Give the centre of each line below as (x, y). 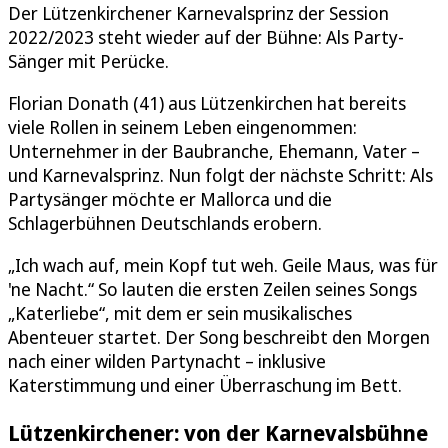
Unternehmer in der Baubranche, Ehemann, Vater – (214, 150)
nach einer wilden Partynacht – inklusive (167, 360)
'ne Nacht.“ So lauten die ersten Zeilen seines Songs (212, 288)
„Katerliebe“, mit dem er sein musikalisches (180, 312)
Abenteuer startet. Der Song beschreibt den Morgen (219, 336)
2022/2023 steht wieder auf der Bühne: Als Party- (206, 36)
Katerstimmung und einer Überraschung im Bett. (205, 384)
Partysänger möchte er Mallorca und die (170, 198)
